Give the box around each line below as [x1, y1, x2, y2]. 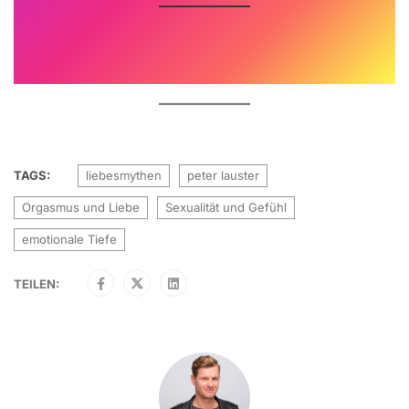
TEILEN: [14, 277, 59, 292]
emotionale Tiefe [22, 232, 117, 247]
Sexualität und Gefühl [165, 200, 287, 215]
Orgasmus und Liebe [22, 200, 140, 215]
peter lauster [187, 168, 259, 184]
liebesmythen [86, 168, 162, 184]
